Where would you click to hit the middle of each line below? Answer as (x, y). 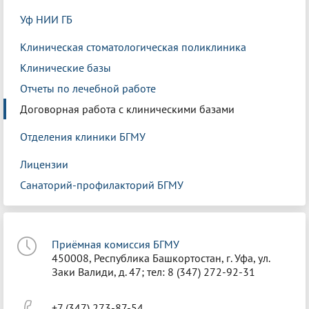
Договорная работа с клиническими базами (127, 109)
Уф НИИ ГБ (46, 19)
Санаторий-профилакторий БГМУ (102, 185)
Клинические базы (66, 68)
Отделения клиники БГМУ (83, 137)
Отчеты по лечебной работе (88, 88)
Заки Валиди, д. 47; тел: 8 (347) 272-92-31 (153, 272)
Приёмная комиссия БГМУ (116, 244)
